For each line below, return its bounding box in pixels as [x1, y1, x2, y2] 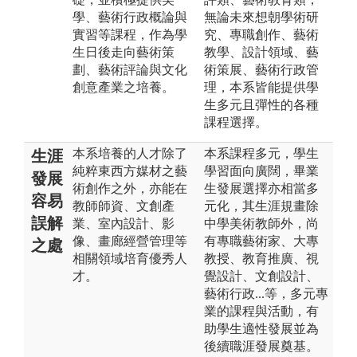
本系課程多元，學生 [204, 146, 319, 160]
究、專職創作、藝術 [204, 27, 319, 41]
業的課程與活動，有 [204, 304, 319, 318]
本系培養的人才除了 [73, 146, 187, 160]
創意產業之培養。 [73, 80, 175, 94]
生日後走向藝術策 [73, 45, 175, 59]
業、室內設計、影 [73, 216, 175, 230]
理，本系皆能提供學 [204, 80, 319, 94]
